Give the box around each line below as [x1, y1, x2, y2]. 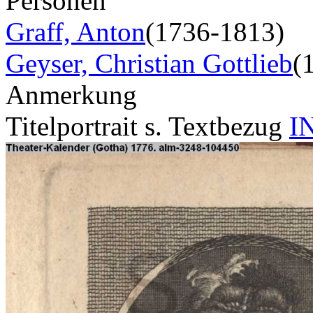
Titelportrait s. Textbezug [6, 110, 289, 141]
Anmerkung [6, 79, 137, 110]
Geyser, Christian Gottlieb [6, 48, 293, 78]
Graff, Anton [6, 16, 145, 47]
